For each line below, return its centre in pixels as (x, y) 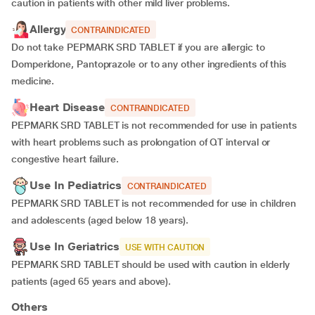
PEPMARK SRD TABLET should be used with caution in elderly (150, 264)
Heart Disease (67, 107)
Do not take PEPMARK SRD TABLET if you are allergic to (138, 47)
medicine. (33, 81)
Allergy (48, 29)
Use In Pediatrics (76, 185)
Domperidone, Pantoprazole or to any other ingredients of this (149, 64)
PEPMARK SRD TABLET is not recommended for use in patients (154, 125)
